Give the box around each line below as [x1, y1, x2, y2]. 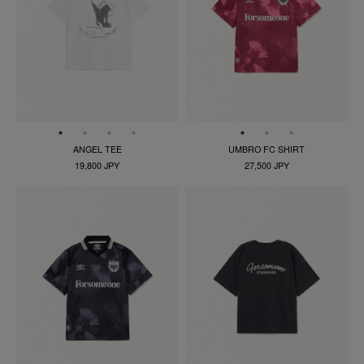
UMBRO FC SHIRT [228, 143, 305, 156]
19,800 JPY [75, 159, 120, 172]
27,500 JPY [244, 159, 289, 172]
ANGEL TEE [72, 143, 122, 156]
